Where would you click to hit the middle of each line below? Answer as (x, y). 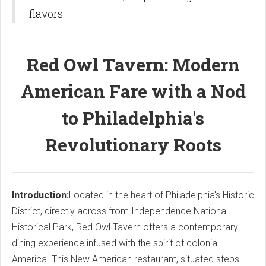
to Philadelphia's (133, 118)
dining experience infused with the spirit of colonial (115, 243)
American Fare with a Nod (133, 91)
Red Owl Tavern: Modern (133, 64)
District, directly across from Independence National (120, 211)
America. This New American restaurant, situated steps (126, 259)
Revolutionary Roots (133, 144)
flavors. (47, 13)
